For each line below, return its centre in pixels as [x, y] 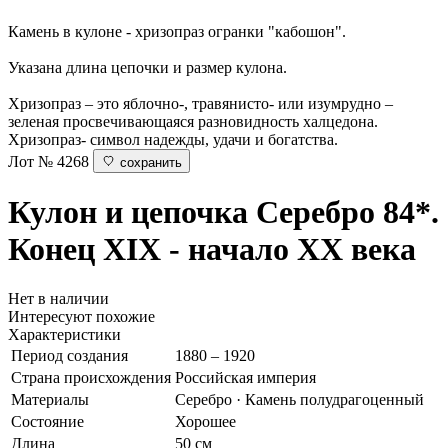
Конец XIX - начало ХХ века [212, 249]
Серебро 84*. [347, 212]
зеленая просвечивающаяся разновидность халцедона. [193, 121]
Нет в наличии [58, 298]
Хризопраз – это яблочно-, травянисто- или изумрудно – [200, 103]
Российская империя [245, 377]
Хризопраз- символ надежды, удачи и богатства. [173, 139]
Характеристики [64, 334]
